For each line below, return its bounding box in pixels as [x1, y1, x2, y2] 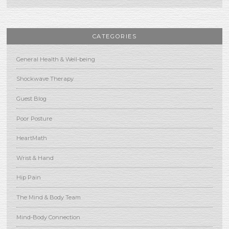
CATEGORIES [92, 33, 137, 40]
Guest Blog [16, 95, 47, 102]
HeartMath [16, 134, 47, 142]
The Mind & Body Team [16, 193, 81, 201]
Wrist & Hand [16, 154, 54, 162]
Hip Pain [16, 174, 41, 181]
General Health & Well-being [16, 55, 95, 63]
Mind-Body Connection [16, 213, 80, 221]
